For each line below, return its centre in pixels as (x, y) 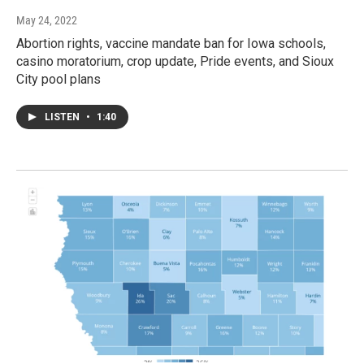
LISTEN (63, 117)
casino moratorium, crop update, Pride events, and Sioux (175, 62)
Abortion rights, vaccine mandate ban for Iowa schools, (171, 44)
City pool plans (58, 80)
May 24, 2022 (47, 21)
